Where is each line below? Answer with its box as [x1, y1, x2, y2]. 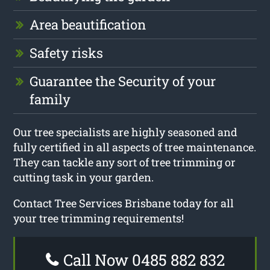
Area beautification [30, 15, 146, 33]
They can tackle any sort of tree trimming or [13, 154, 236, 169]
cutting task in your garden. [13, 169, 154, 184]
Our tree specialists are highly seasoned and [13, 124, 238, 139]
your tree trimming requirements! [13, 210, 184, 225]
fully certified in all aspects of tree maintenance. [13, 139, 257, 154]
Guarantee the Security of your [30, 72, 216, 90]
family [30, 90, 71, 108]
